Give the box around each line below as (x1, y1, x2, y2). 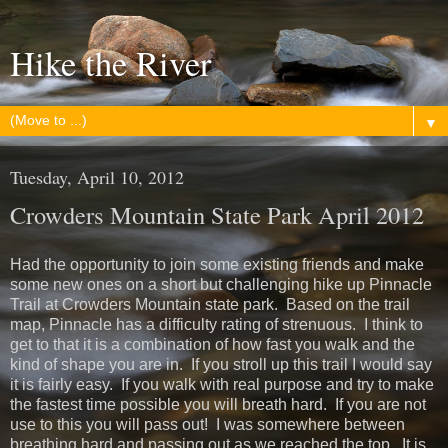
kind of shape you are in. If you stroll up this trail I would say (10, 355, 432, 373)
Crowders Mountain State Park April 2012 (10, 198, 424, 231)
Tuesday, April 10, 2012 (10, 165, 184, 189)
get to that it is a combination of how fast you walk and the (10, 335, 415, 353)
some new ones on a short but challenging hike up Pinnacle (10, 275, 432, 293)
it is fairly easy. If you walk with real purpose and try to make (10, 375, 434, 393)
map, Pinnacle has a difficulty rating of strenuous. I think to (10, 315, 423, 333)
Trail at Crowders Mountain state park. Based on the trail (10, 295, 410, 313)
